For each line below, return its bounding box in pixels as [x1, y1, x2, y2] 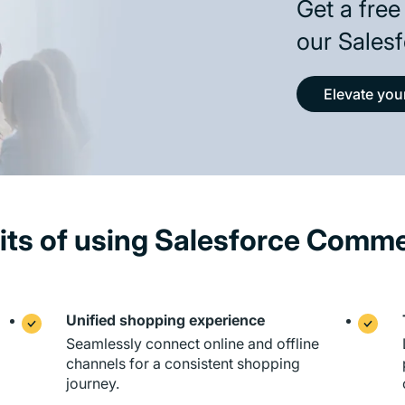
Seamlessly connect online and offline [65, 334, 319, 353]
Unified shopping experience [65, 311, 265, 329]
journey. [65, 374, 119, 392]
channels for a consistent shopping [65, 354, 300, 372]
